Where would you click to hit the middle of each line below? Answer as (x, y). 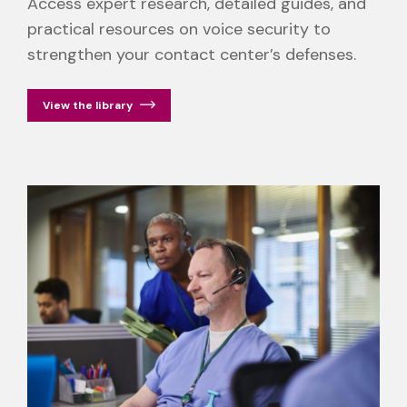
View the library (88, 105)
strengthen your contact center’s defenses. (192, 54)
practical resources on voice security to (179, 29)
